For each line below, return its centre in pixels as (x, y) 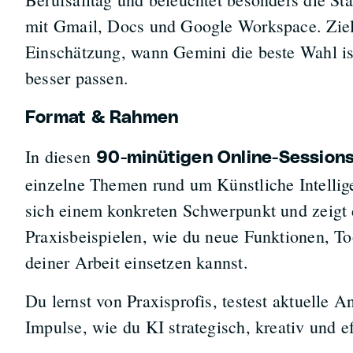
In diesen (61, 156)
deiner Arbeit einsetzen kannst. (136, 262)
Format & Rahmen (102, 118)
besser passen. (77, 78)
